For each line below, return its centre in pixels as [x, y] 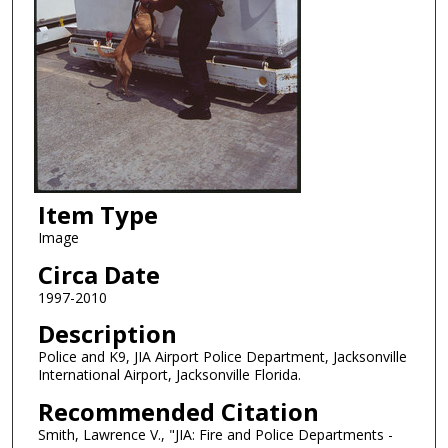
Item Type [97, 215]
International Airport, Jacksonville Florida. [169, 375]
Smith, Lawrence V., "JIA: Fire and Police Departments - [215, 435]
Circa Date [98, 274]
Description [107, 334]
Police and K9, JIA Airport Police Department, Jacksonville [222, 357]
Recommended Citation [178, 412]
